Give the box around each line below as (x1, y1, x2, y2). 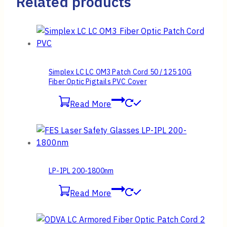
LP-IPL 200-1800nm (49, 166, 114, 176)
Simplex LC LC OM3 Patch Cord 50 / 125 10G (49, 67, 192, 77)
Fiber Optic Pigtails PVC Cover (49, 77, 147, 86)
